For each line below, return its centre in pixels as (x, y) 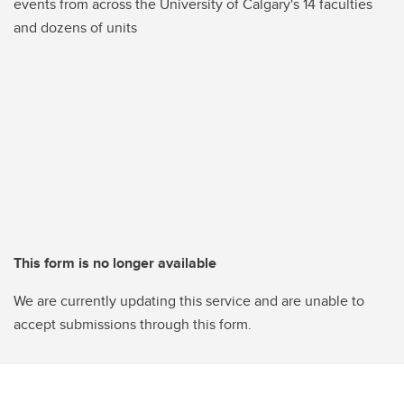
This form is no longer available (115, 263)
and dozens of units (75, 28)
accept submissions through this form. (133, 325)
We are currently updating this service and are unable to (189, 301)
